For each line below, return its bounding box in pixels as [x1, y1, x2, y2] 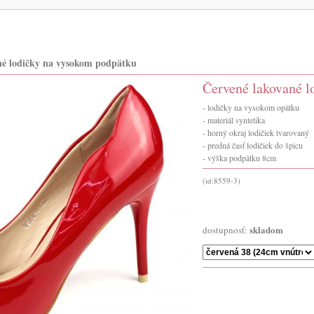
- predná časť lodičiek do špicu [203, 139, 303, 151]
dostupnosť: [203, 224, 250, 236]
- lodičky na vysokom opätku [203, 102, 299, 113]
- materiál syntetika [203, 114, 265, 125]
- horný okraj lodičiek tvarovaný [203, 127, 309, 138]
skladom [250, 223, 283, 236]
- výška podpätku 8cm [203, 152, 276, 163]
